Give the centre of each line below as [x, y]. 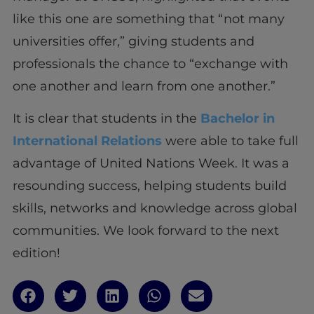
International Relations [89, 141]
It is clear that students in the [104, 118]
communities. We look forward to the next [145, 230]
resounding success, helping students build [149, 185]
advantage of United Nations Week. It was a [151, 163]
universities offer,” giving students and [133, 41]
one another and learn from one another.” [144, 86]
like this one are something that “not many [148, 19]
